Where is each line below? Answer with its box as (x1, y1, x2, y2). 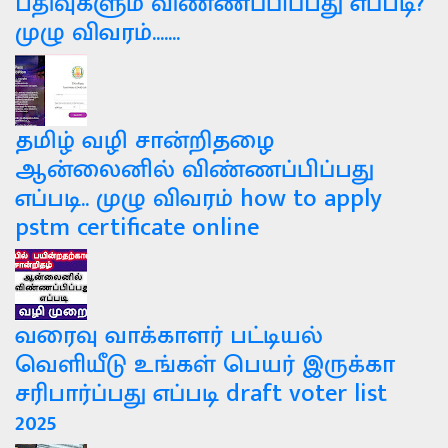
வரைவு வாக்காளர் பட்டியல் (15, 315, 323, 357)
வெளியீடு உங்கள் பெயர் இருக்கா (15, 344, 395, 386)
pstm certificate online (15, 207, 259, 249)
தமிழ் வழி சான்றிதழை (15, 120, 274, 162)
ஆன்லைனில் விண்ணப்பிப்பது (15, 149, 374, 191)
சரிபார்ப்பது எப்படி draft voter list (15, 373, 387, 415)
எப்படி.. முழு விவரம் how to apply (15, 178, 382, 220)
